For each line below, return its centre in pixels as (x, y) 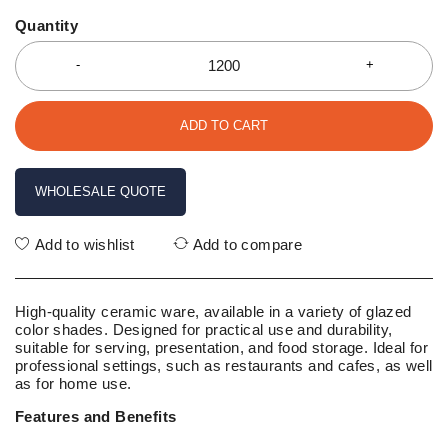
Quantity (47, 25)
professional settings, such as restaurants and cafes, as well (224, 366)
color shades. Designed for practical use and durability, (204, 330)
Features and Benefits (96, 417)
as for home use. (73, 384)
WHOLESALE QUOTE (100, 192)
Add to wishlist (84, 245)
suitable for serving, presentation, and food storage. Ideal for (222, 348)
